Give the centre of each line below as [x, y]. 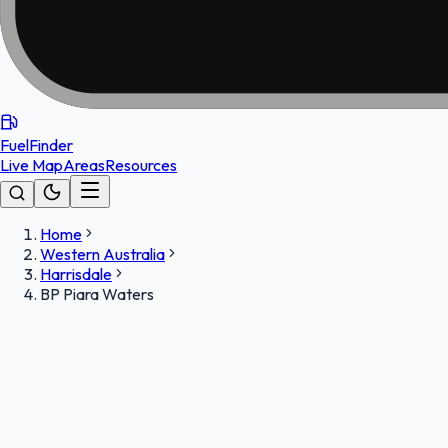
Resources [141, 165]
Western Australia [102, 254]
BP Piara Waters [97, 294]
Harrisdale [76, 274]
